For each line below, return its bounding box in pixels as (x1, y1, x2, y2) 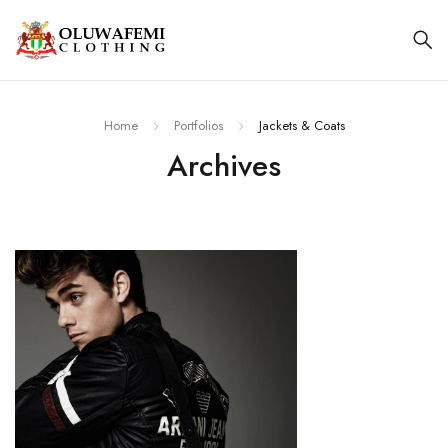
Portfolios (173, 116, 223, 136)
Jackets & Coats (258, 116, 345, 136)
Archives (167, 144, 281, 188)
